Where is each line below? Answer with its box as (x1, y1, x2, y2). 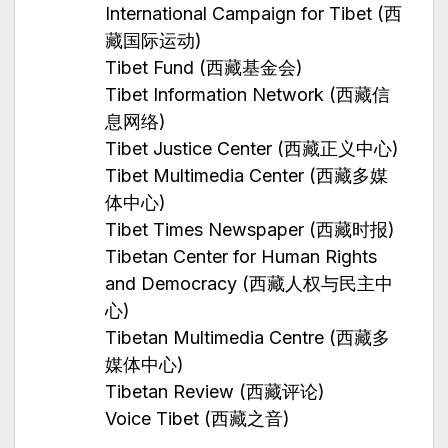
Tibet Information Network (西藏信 (105, 84, 390, 106)
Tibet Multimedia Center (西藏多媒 (105, 165, 388, 187)
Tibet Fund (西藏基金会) (105, 57, 303, 79)
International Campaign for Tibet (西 (105, 3, 402, 25)
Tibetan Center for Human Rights (105, 246, 377, 268)
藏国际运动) (105, 30, 202, 52)
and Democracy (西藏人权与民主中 (105, 273, 393, 295)
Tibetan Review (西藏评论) (105, 381, 325, 403)
